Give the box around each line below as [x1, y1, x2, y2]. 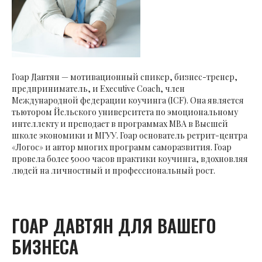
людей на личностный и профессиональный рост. [12, 165, 215, 177]
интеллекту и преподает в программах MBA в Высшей [12, 118, 228, 130]
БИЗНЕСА [12, 233, 78, 260]
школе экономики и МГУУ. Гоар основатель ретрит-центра [12, 130, 247, 142]
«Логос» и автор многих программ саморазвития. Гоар [12, 142, 232, 153]
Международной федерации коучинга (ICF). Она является [12, 95, 244, 106]
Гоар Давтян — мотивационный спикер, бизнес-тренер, [12, 71, 237, 83]
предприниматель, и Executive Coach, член [12, 83, 185, 95]
